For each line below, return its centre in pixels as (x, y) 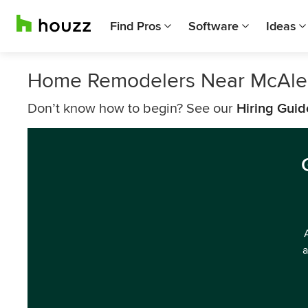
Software (213, 26)
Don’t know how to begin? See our (132, 109)
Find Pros (135, 26)
